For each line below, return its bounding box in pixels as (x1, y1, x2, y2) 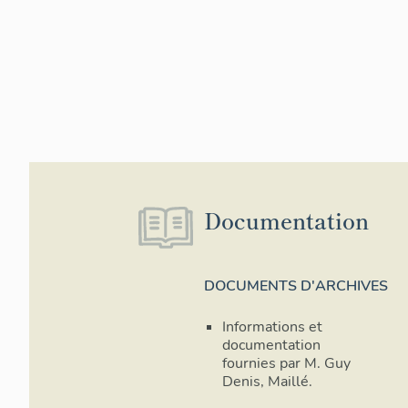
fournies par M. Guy (222, 353, 351, 374)
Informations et (222, 317, 322, 338)
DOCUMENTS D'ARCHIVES (204, 276, 388, 296)
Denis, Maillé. (222, 372, 312, 393)
